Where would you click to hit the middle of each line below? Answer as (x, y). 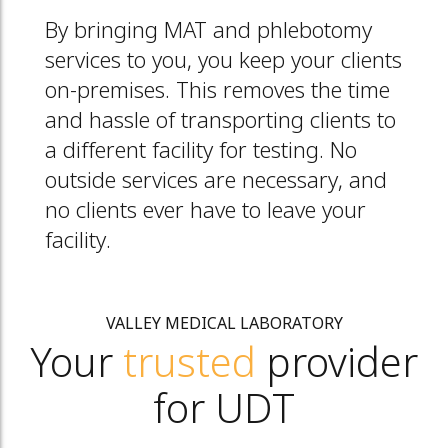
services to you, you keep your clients (223, 62)
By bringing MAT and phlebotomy (208, 32)
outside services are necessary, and (216, 182)
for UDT (224, 412)
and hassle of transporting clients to (220, 122)
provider (337, 366)
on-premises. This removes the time (217, 92)
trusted (189, 366)
